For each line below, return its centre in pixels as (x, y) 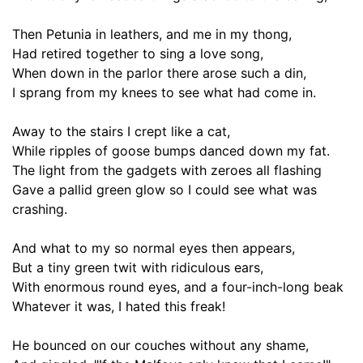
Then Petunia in (61, 34)
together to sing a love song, (173, 53)
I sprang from (56, 92)
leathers (135, 34)
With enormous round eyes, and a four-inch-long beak (178, 287)
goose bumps (154, 151)
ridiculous (201, 267)
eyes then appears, (235, 248)
